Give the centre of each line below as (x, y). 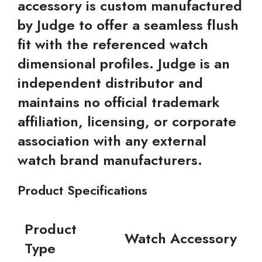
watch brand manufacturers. (110, 160)
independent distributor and (110, 83)
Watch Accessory (181, 238)
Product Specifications (82, 190)
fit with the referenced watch (113, 44)
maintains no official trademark (119, 102)
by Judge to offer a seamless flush (128, 25)
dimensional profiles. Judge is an (124, 63)
